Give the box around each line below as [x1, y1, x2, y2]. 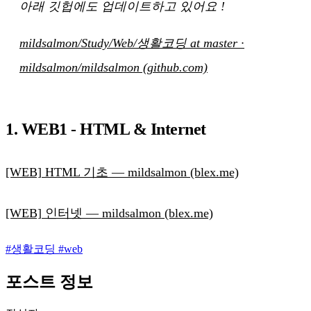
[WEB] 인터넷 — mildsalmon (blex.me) [6, 205, 213, 220]
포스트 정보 [6, 272, 93, 291]
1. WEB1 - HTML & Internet [6, 120, 206, 138]
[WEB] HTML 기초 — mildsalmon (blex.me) [6, 165, 239, 179]
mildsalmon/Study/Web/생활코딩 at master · [19, 36, 244, 50]
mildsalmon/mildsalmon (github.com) [19, 60, 208, 74]
